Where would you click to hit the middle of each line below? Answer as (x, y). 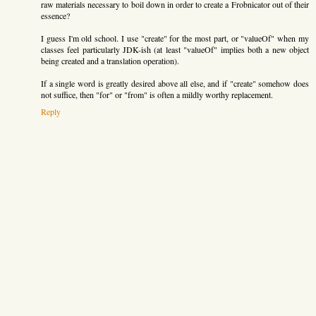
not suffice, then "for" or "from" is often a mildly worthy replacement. (157, 94)
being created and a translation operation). (110, 60)
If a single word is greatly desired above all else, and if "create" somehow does (175, 83)
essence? (55, 15)
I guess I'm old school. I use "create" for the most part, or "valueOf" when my (175, 38)
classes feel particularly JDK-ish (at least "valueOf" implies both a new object (175, 49)
